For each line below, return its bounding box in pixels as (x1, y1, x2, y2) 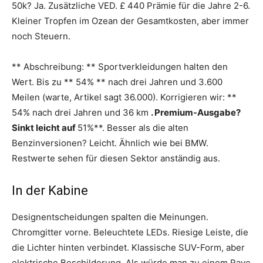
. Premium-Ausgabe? (151, 106, 241, 118)
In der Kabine (12, 183, 88, 198)
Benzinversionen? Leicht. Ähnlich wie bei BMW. (12, 137, 208, 149)
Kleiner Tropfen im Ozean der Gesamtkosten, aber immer (12, 15, 249, 26)
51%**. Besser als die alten (77, 122, 188, 133)
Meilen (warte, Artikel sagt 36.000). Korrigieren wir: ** (12, 91, 237, 103)
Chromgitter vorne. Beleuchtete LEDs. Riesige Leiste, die (12, 226, 248, 238)
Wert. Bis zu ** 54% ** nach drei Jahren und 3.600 (12, 76, 222, 87)
